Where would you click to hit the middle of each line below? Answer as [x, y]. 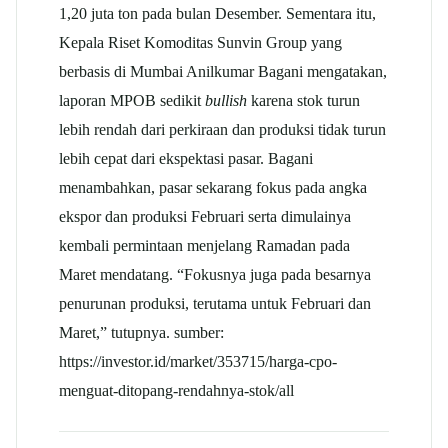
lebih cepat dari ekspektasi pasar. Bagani [186, 158]
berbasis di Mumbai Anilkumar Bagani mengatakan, [223, 71]
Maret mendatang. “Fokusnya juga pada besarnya [215, 274]
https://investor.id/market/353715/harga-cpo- [198, 361]
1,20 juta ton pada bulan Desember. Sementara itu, [217, 13]
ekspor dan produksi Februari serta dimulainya [205, 216]
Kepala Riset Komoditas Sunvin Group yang [200, 42]
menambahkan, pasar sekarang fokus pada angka [213, 187]
